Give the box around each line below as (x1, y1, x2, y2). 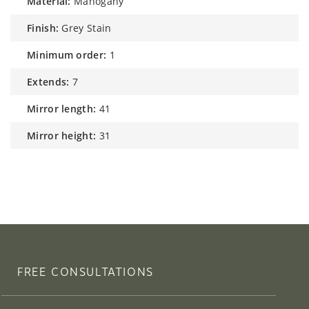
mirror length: (36, 101, 97, 115)
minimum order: (36, 48, 107, 61)
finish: (32, 21, 59, 34)
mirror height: (36, 128, 97, 142)
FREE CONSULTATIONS (17, 265, 154, 279)
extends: (32, 74, 70, 88)
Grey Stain (61, 21, 112, 34)
